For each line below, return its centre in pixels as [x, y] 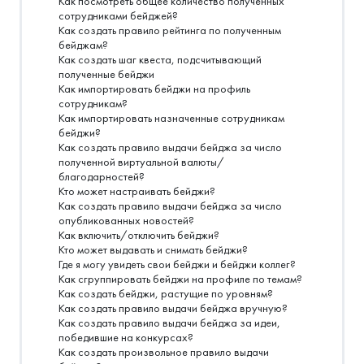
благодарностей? [101, 177]
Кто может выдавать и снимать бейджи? [153, 250]
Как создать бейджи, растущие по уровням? [165, 294]
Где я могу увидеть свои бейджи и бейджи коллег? [177, 265]
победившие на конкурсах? [126, 338]
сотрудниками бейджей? [118, 16]
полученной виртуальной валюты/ [141, 162]
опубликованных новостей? [126, 221]
